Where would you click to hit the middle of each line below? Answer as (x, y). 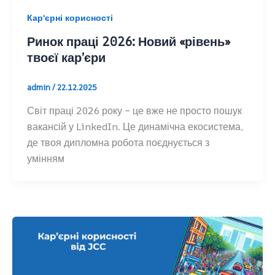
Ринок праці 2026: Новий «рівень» (128, 42)
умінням (45, 158)
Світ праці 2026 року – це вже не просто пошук (134, 110)
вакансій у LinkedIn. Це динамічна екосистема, (135, 126)
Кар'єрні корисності (70, 18)
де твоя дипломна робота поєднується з (118, 142)
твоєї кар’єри (68, 58)
